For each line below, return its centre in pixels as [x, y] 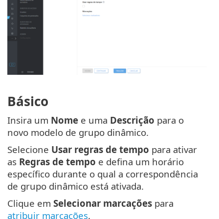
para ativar [173, 149]
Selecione [29, 149]
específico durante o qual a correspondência [103, 174]
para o [169, 120]
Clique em [30, 203]
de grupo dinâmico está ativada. [76, 186]
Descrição [132, 120]
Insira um [29, 120]
